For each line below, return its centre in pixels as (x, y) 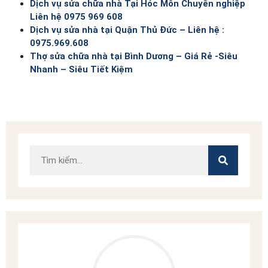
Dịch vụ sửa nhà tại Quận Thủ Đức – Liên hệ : (127, 30)
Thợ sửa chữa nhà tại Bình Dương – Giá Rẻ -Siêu (134, 56)
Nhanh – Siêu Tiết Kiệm (81, 69)
